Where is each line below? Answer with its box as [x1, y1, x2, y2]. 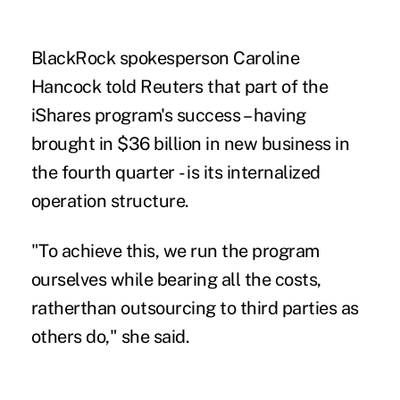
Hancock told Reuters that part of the [30, 75, 329, 97]
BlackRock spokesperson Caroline [30, 46, 300, 69]
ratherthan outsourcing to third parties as [30, 296, 359, 319]
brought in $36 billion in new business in [30, 132, 350, 154]
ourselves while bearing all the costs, [30, 268, 321, 290]
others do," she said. [30, 325, 202, 347]
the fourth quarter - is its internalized [30, 161, 321, 183]
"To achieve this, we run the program [30, 239, 320, 262]
